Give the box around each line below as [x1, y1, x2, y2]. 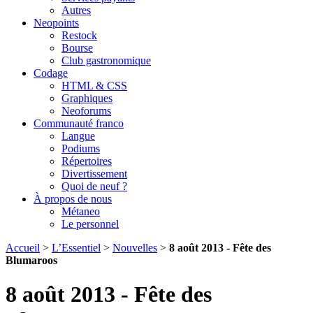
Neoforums [61, 105, 111, 117]
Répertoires [61, 155, 112, 167]
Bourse [61, 42, 93, 54]
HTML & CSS [61, 80, 127, 92]
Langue [61, 130, 95, 142]
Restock [61, 29, 97, 41]
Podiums [61, 143, 100, 154]
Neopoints [34, 17, 79, 29]
